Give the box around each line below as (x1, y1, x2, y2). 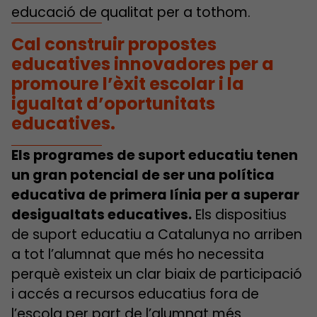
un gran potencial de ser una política (11, 165, 275, 185)
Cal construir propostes (11, 32, 217, 56)
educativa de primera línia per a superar (11, 185, 299, 204)
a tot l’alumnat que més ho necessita (11, 244, 264, 264)
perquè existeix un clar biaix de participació (11, 264, 302, 284)
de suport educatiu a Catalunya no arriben (11, 224, 302, 244)
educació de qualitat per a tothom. (11, 2, 250, 22)
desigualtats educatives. (11, 204, 192, 224)
